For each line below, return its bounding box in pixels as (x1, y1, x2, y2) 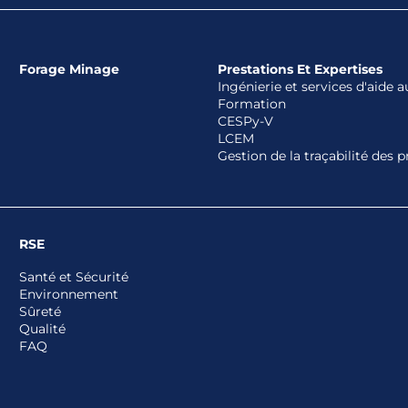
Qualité (18, 321, 66, 338)
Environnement (18, 286, 118, 303)
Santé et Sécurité (18, 269, 128, 286)
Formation (217, 96, 286, 113)
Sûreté (18, 303, 61, 321)
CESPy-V (217, 113, 273, 130)
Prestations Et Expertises (217, 61, 382, 78)
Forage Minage (18, 61, 119, 78)
